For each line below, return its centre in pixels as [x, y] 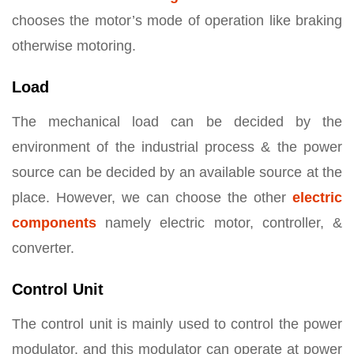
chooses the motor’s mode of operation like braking [177, 21]
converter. [43, 249]
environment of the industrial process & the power [177, 147]
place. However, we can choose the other [152, 198]
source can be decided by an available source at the [177, 173]
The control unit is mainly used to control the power [177, 324]
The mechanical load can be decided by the [177, 122]
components [54, 223]
